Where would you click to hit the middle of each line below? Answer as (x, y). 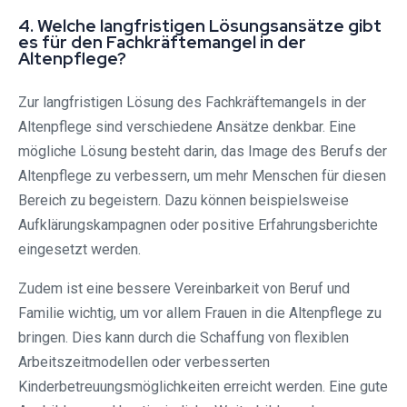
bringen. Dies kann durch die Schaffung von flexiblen (184, 338)
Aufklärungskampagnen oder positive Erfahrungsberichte (198, 225)
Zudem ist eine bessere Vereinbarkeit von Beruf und (184, 289)
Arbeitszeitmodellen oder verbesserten (144, 362)
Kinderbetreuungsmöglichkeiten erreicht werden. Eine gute (203, 387)
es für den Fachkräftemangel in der (162, 43)
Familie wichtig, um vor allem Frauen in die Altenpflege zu (200, 313)
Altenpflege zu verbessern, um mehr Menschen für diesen (202, 176)
